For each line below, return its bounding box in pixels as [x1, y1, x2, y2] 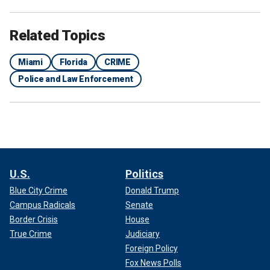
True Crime [10, 228, 52, 239]
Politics [125, 167, 163, 180]
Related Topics [10, 27, 105, 44]
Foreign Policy [125, 243, 178, 253]
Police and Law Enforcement [18, 74, 133, 84]
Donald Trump [125, 185, 179, 195]
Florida [59, 57, 87, 67]
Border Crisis [10, 214, 58, 224]
